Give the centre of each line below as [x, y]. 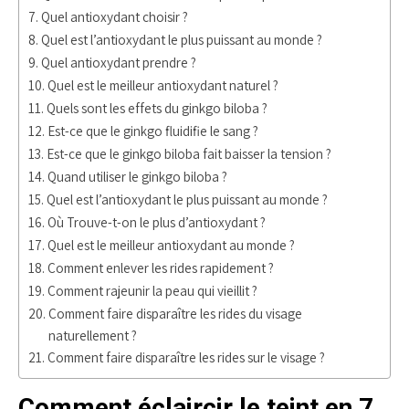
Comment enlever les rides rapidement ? [161, 267]
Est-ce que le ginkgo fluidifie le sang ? [153, 131]
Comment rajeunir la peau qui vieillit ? [153, 290]
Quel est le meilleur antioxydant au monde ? [172, 245]
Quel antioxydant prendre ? [119, 62]
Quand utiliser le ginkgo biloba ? [138, 176]
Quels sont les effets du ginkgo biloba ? [157, 108]
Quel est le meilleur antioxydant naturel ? [163, 85]
